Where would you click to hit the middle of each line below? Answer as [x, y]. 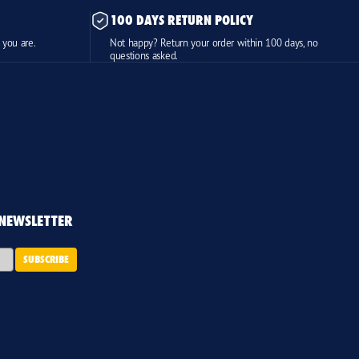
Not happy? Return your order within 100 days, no [214, 42]
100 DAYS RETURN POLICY [182, 20]
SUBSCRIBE [46, 259]
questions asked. [144, 55]
